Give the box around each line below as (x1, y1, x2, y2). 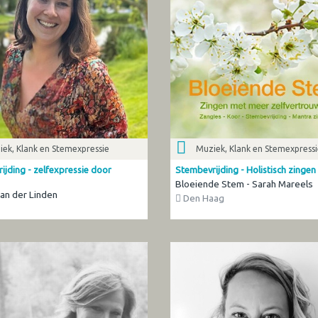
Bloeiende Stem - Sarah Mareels (175, 178, 313, 190)
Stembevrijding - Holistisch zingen (175, 165, 316, 175)
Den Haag (180, 192, 224, 204)
